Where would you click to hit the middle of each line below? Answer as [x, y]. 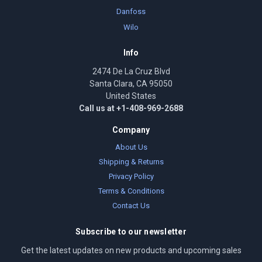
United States [131, 96]
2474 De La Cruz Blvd [131, 72]
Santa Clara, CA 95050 [131, 84]
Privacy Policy [131, 177]
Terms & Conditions [131, 191]
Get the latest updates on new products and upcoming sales [131, 251]
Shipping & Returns [131, 162]
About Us [131, 147]
